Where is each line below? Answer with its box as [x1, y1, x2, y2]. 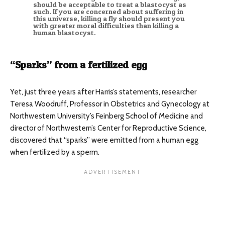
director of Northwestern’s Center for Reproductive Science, [10, 124, 206, 133]
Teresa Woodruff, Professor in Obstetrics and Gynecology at [10, 99, 209, 109]
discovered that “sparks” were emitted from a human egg [10, 136, 198, 145]
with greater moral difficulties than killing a [33, 21, 179, 31]
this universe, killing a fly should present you [33, 14, 185, 24]
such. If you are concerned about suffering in [33, 7, 183, 17]
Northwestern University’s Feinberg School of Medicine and [10, 111, 203, 121]
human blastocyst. [33, 28, 96, 38]
